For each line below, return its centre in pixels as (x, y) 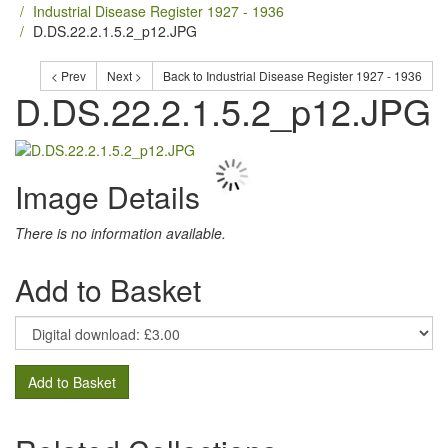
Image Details (107, 196)
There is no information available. (120, 233)
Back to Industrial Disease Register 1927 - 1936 (292, 75)
